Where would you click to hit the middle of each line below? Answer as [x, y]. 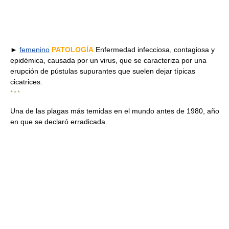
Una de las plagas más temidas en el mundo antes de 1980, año [115, 111]
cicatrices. [26, 82]
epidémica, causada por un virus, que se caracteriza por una [108, 60]
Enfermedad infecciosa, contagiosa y [154, 50]
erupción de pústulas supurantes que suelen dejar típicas [103, 71]
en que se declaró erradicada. [59, 122]
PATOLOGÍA [73, 50]
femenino [35, 50]
